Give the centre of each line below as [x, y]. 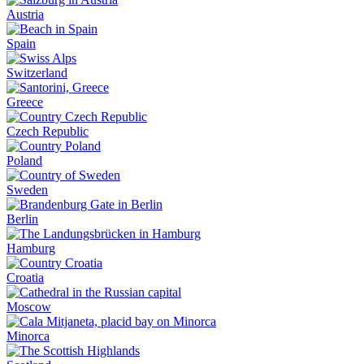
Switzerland [37, 73]
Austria [25, 14]
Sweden [27, 190]
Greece [25, 102]
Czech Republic [48, 131]
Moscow [29, 307]
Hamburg [31, 248]
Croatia [25, 277]
